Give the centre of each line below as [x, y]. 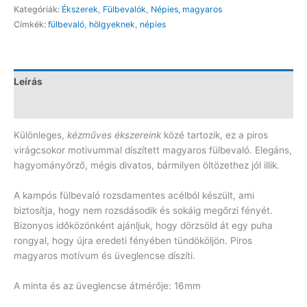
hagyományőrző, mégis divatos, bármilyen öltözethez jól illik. [147, 165]
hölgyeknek [112, 24]
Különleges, [40, 135]
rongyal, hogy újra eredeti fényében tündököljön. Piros [133, 241]
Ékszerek [80, 9]
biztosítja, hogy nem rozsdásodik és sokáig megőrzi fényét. [143, 211]
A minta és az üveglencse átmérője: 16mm [107, 286]
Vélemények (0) [50, 106]
